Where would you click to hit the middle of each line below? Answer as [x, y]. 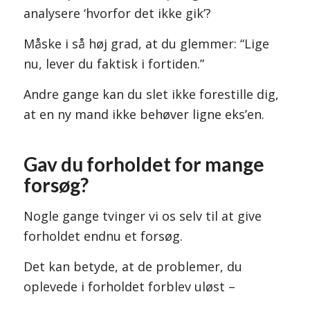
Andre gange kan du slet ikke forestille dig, [151, 94]
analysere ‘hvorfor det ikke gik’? [117, 13]
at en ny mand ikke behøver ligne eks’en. [144, 115]
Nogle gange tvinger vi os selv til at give [142, 216]
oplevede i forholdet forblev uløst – [129, 287]
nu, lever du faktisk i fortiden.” [113, 64]
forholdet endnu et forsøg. [103, 236]
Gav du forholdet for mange [144, 164]
